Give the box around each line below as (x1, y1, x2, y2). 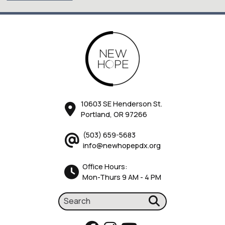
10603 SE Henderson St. (81, 99, 162, 109)
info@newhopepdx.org (82, 141, 161, 151)
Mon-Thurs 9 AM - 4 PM (82, 172, 161, 182)
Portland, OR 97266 (81, 109, 147, 120)
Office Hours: (82, 161, 128, 171)
